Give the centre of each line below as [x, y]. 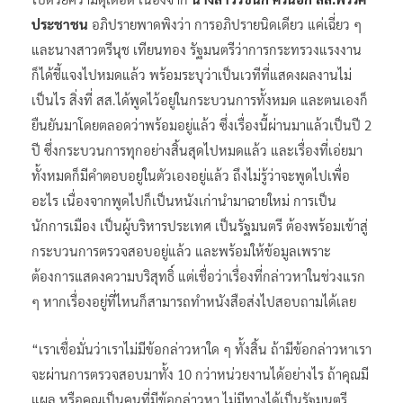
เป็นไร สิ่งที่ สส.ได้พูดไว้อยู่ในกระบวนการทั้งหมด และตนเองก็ [200, 99]
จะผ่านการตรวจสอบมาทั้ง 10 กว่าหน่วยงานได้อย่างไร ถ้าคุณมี [200, 373]
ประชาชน [62, 23]
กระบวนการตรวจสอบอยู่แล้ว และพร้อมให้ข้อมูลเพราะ [181, 250]
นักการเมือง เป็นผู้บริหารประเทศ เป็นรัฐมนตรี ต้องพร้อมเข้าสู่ [200, 225]
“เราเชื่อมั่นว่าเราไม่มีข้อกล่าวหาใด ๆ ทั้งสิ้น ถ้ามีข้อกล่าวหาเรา [201, 348]
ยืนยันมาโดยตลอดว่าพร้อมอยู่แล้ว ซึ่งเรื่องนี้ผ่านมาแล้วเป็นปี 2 [201, 124]
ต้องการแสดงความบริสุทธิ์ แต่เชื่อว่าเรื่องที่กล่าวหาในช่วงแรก [198, 275]
